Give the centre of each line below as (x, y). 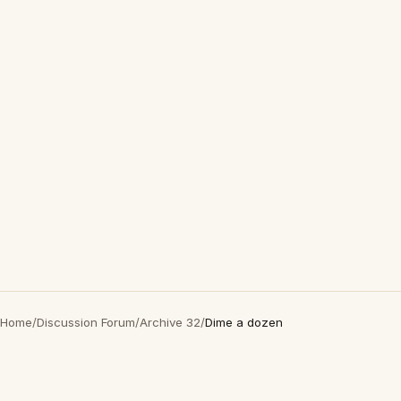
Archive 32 (170, 322)
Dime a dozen (244, 322)
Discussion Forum (86, 322)
